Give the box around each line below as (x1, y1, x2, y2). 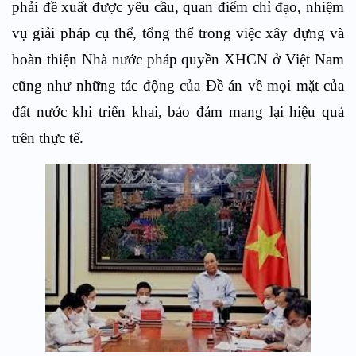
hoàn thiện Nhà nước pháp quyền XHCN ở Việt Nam (12, 51, 344, 68)
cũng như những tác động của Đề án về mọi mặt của (12, 77, 344, 94)
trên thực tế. (12, 130, 83, 146)
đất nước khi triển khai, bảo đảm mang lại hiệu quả (12, 103, 344, 120)
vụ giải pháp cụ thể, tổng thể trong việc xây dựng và (12, 25, 344, 41)
